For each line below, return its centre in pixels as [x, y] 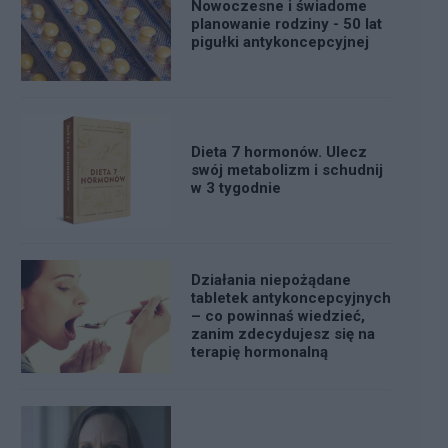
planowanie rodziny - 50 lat [286, 24]
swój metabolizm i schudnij [287, 170]
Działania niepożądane [271, 280]
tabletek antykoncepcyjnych [291, 298]
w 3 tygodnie [236, 188]
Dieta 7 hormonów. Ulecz [279, 152]
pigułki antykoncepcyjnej [280, 42]
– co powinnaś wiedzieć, [278, 316]
